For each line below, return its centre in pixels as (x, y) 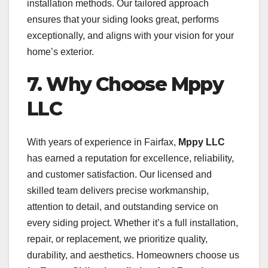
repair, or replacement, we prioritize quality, (117, 239)
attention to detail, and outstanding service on (123, 207)
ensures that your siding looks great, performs (123, 19)
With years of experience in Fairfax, (103, 142)
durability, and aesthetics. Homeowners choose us (133, 255)
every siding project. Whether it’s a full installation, (133, 223)
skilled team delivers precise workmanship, (118, 191)
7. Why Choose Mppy (125, 84)
